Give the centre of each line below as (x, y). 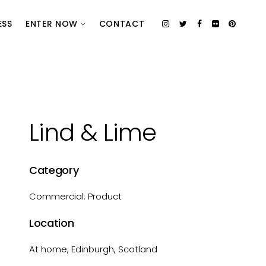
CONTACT (122, 24)
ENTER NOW (53, 24)
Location (52, 223)
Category (54, 170)
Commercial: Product (76, 196)
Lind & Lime (93, 132)
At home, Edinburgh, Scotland (94, 249)
